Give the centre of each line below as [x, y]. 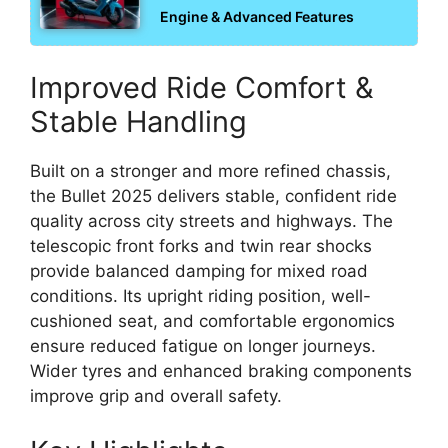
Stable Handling [138, 122]
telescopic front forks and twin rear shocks [201, 246]
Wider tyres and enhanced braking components [221, 371]
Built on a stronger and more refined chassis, [210, 171]
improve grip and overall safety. [156, 396]
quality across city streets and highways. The [211, 221]
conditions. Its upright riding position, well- [200, 296]
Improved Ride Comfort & [202, 88]
